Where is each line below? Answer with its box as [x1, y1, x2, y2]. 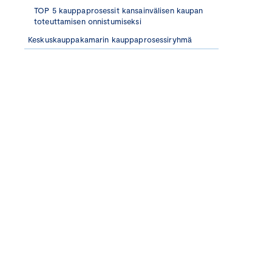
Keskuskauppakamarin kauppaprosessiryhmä [28, 35, 192, 44]
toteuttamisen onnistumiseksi [34, 16, 141, 26]
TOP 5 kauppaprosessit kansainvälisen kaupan [34, 5, 203, 15]
